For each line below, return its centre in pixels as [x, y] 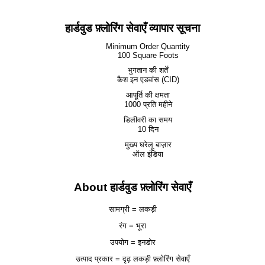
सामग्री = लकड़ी [132, 209]
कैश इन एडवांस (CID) [148, 80]
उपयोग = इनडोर [132, 242]
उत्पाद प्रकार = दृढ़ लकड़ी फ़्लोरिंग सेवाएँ [132, 259]
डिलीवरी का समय [148, 120]
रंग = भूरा [132, 226]
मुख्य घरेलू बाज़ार [148, 145]
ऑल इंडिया [148, 154]
